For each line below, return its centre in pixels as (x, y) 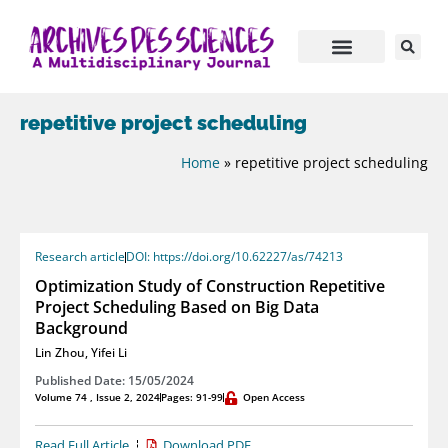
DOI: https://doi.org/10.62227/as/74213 (234, 257)
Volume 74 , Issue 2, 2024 (97, 397)
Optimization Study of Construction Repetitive (210, 286)
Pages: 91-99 (192, 397)
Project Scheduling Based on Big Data (177, 307)
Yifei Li (109, 353)
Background (81, 328)
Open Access (274, 397)
